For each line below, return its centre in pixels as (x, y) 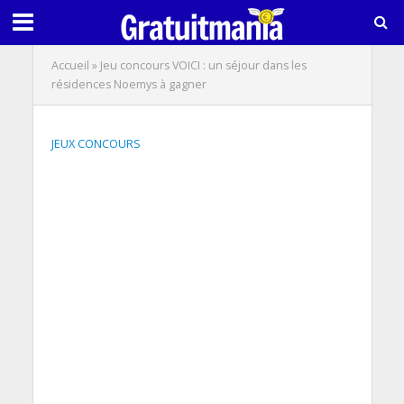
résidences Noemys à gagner (129, 84)
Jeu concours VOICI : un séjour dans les (203, 65)
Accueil (70, 65)
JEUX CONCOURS (96, 144)
